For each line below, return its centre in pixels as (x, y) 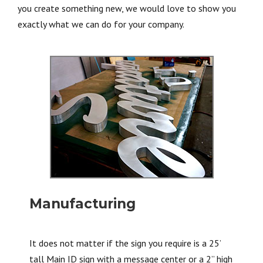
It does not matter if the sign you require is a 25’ (125, 243)
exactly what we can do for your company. (101, 24)
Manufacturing (82, 204)
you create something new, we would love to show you (127, 8)
